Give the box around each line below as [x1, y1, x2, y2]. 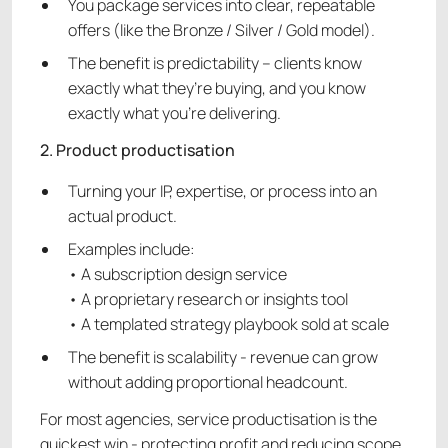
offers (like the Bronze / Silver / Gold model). [68, 19, 375, 42]
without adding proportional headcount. [68, 371, 348, 394]
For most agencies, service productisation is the [40, 408, 377, 431]
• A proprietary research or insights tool [68, 288, 348, 311]
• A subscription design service [68, 263, 287, 286]
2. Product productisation [40, 139, 235, 162]
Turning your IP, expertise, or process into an [68, 180, 377, 203]
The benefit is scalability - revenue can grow [68, 346, 378, 369]
